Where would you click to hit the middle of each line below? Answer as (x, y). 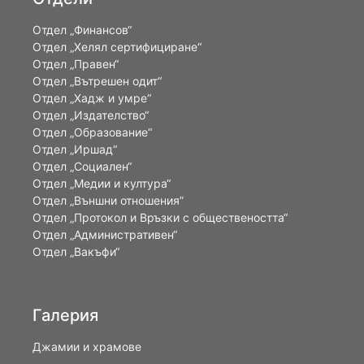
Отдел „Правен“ (76, 64)
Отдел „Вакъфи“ (76, 252)
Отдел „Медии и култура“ (102, 184)
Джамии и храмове (87, 347)
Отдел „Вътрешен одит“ (97, 81)
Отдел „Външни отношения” (108, 201)
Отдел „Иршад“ (75, 149)
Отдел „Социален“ (82, 167)
